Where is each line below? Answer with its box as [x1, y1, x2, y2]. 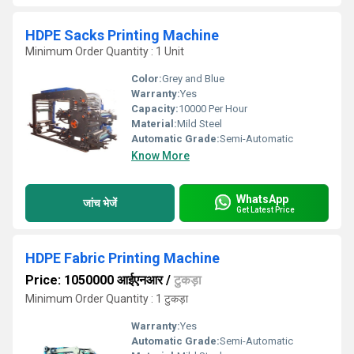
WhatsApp [236, 192, 288, 205]
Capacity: [131, 103, 179, 115]
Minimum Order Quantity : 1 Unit [25, 45, 184, 58]
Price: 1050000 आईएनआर [25, 273, 163, 288]
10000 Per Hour [179, 103, 247, 115]
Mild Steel [177, 118, 222, 130]
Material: [131, 118, 177, 130]
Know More [131, 149, 190, 162]
